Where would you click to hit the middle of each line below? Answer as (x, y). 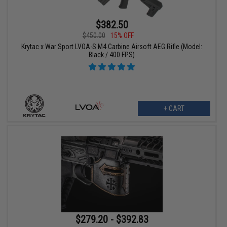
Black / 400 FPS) (112, 55)
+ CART (174, 109)
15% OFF (122, 36)
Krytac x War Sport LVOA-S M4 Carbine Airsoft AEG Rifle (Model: (112, 47)
